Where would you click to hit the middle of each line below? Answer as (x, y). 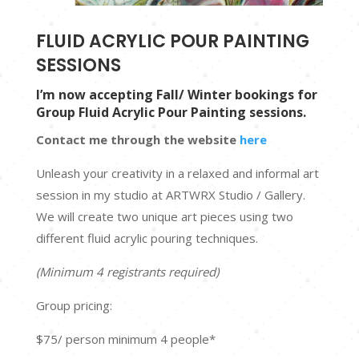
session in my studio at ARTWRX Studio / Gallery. (170, 195)
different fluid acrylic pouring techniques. (150, 238)
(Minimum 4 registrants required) (127, 272)
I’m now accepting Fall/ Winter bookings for (176, 95)
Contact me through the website (137, 140)
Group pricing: (74, 306)
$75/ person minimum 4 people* (125, 339)
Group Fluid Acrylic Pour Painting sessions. (171, 113)
